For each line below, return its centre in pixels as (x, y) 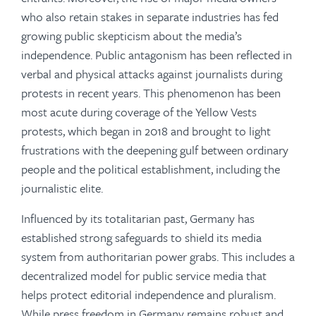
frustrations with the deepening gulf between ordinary (155, 150)
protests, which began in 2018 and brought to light (146, 131)
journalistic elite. (62, 188)
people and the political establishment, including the (151, 169)
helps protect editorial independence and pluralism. (148, 294)
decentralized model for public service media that (144, 275)
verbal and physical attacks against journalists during (152, 74)
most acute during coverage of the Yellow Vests (139, 112)
